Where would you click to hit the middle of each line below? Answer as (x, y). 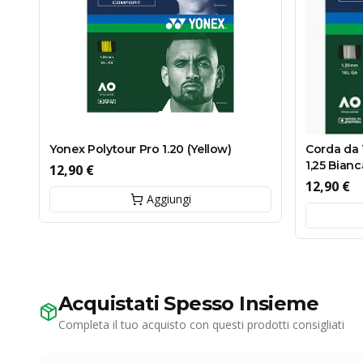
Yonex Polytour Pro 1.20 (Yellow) (141, 149)
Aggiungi (169, 199)
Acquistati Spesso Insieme (188, 304)
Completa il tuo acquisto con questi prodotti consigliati (201, 325)
